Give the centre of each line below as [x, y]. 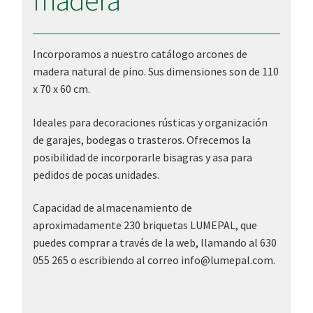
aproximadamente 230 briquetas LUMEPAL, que [145, 225]
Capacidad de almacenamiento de [112, 208]
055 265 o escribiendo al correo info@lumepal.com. [154, 260]
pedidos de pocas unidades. [96, 174]
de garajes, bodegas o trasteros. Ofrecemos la [141, 139]
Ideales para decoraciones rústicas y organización [150, 122]
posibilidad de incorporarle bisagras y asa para [142, 157]
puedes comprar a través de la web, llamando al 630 [154, 243]
